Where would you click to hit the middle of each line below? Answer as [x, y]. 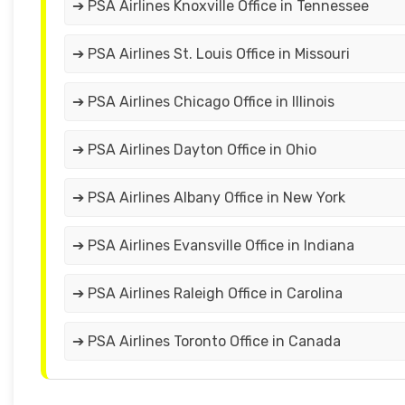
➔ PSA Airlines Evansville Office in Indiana [213, 246]
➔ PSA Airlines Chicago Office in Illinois [203, 102]
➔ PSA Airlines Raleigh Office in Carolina [207, 294]
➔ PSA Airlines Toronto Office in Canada [207, 342]
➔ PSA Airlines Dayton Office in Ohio [194, 150]
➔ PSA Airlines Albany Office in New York [209, 198]
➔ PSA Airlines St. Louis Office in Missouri [211, 54]
